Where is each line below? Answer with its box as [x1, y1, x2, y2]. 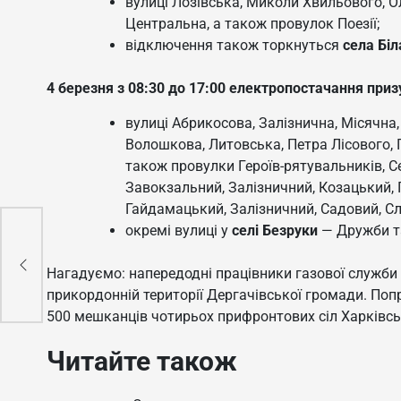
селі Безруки [232, 221, 318, 239]
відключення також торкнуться [125, 36, 343, 54]
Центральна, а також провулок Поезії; [125, 14, 380, 32]
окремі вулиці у [125, 221, 232, 239]
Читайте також [47, 345, 237, 377]
